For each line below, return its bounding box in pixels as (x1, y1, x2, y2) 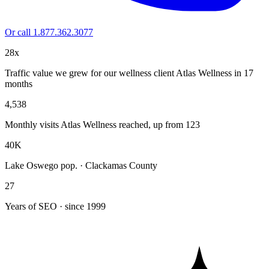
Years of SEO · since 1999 (5, 201, 106, 211)
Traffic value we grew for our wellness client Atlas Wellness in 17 (5, 67, 253, 78)
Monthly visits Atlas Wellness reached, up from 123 (5, 119, 200, 130)
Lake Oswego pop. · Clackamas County (5, 160, 157, 171)
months (5, 78, 32, 89)
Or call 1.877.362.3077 (5, 26, 93, 37)
